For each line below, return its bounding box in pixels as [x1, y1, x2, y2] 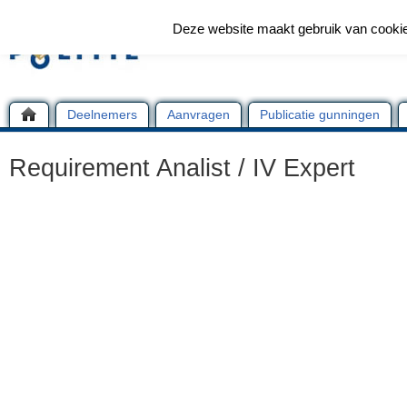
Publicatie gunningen [260, 107, 380, 122]
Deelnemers [67, 107, 137, 122]
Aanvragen [167, 107, 230, 122]
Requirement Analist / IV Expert [9, 154, 355, 182]
